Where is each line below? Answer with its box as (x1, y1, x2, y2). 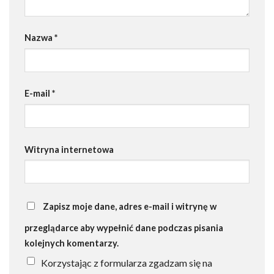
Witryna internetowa (24, 144, 114, 155)
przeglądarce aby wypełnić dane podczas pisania (24, 222, 223, 233)
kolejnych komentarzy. (24, 237, 119, 248)
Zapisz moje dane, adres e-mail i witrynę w (43, 201, 217, 212)
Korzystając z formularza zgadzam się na (41, 256, 212, 268)
